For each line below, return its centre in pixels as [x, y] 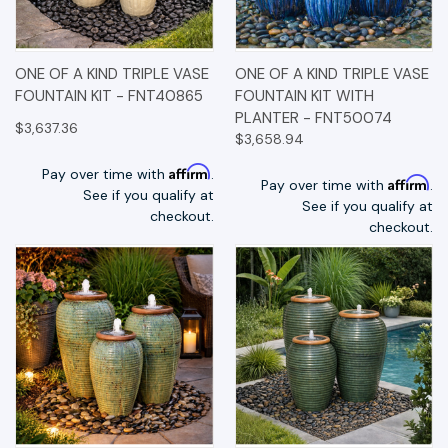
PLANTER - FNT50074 [313, 118]
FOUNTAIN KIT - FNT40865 [109, 96]
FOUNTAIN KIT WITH [304, 96]
